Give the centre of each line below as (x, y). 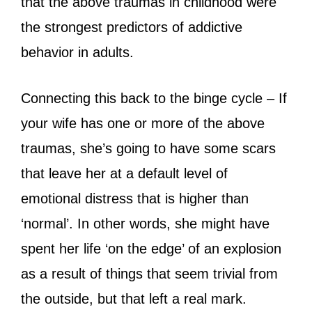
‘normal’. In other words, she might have (145, 223)
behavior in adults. (79, 52)
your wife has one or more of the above (143, 123)
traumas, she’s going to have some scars (148, 148)
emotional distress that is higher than (135, 198)
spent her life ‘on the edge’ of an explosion (151, 248)
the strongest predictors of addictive (132, 27)
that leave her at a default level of (124, 173)
